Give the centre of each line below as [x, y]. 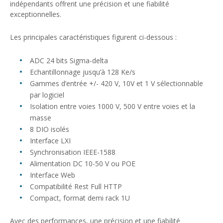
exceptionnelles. [36, 14]
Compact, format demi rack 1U [80, 198]
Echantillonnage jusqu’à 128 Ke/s [83, 72]
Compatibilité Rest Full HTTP [76, 186]
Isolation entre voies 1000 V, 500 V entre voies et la [112, 106]
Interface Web [53, 175]
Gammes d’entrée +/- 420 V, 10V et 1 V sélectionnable [116, 83]
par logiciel [47, 95]
